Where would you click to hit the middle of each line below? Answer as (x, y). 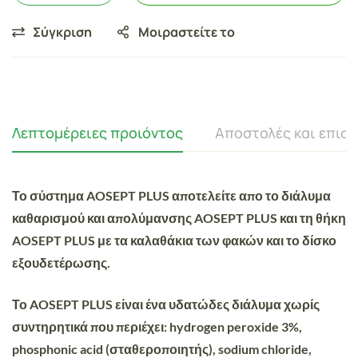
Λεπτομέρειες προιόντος (97, 132)
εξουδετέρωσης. (61, 262)
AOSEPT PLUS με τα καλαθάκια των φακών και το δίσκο (174, 240)
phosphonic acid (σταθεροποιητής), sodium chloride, (162, 348)
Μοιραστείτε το (187, 32)
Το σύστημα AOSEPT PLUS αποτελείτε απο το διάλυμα (171, 195)
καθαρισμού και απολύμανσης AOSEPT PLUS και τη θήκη (179, 217)
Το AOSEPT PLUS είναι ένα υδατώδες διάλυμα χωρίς (166, 304)
